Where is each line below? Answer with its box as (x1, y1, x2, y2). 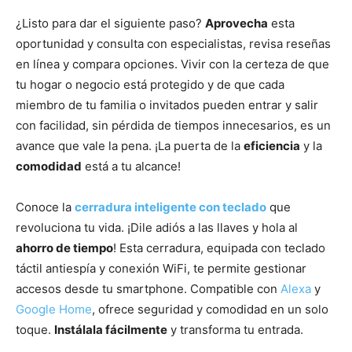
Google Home (16, 301, 92, 317)
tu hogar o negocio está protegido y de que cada (16, 76, 284, 92)
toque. (16, 321, 54, 337)
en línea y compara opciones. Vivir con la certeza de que (16, 56, 329, 71)
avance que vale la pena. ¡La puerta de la (16, 137, 244, 153)
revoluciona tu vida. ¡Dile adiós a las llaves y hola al (16, 219, 298, 235)
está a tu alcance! (82, 158, 181, 174)
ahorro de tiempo (16, 240, 113, 255)
